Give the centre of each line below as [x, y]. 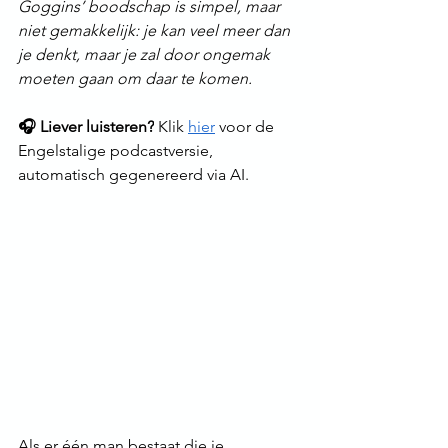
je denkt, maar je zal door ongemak [146, 54]
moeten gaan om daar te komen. [135, 78]
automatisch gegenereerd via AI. [133, 174]
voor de [246, 126]
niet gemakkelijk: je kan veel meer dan [156, 30]
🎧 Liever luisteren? [86, 126]
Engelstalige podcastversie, [117, 150]
